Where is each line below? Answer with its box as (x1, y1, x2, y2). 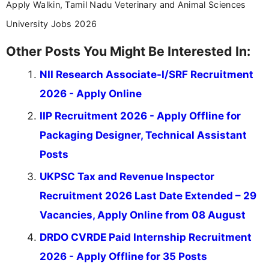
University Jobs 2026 (6, 19, 97, 29)
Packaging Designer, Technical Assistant (40, 129, 247, 142)
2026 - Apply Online (40, 88, 142, 100)
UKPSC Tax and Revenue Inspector (40, 171, 214, 183)
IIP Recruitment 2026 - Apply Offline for (40, 110, 241, 122)
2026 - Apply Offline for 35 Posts (40, 250, 207, 263)
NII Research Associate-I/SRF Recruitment (40, 68, 253, 81)
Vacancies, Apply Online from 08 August (40, 209, 246, 222)
